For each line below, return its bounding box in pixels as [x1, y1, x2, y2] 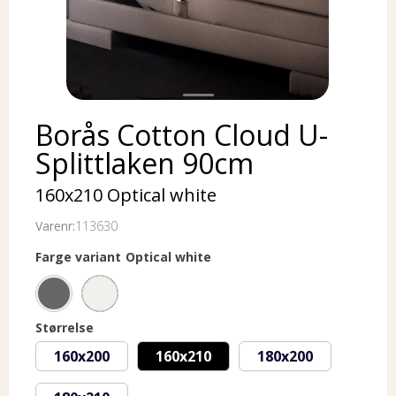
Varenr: [35, 217, 75, 234]
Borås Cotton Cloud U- [35, 116, 328, 154]
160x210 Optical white [35, 183, 217, 207]
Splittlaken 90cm [35, 144, 254, 182]
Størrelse [35, 319, 94, 336]
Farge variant [35, 248, 121, 265]
